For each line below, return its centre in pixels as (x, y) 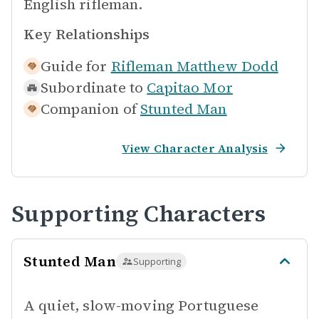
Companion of (89, 109)
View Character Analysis (195, 148)
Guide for (74, 66)
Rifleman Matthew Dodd (194, 66)
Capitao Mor (190, 88)
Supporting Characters (139, 214)
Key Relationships (87, 34)
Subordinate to (92, 88)
